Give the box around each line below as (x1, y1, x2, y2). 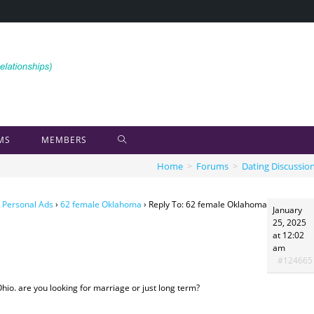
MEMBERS (41, 134, 87, 146)
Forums (196, 159, 228, 172)
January (273, 204, 302, 216)
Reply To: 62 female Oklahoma (149, 198, 267, 210)
